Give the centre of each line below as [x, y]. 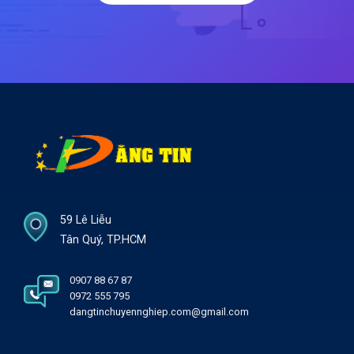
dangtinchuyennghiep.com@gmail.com [159, 312]
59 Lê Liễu [86, 220]
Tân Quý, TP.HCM [103, 240]
